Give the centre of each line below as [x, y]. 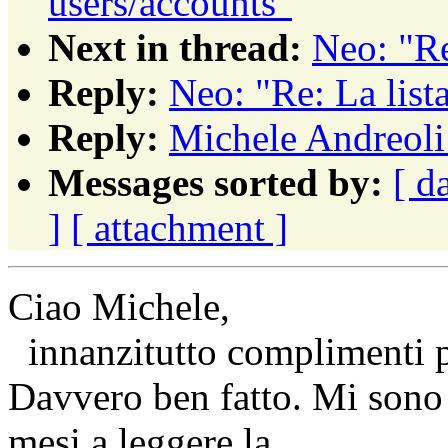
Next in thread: [175, 47]
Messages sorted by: [215, 182]
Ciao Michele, [119, 306]
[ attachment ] [179, 227]
